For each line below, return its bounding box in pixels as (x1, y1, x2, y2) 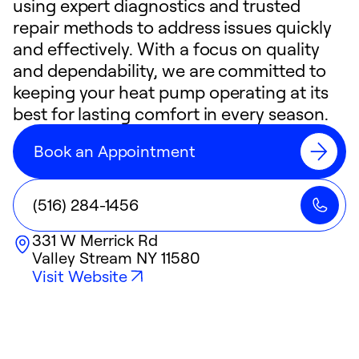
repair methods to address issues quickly (13, 16, 332, 38)
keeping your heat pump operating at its (13, 81, 329, 103)
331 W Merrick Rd (32, 230, 159, 250)
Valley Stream (32, 248, 133, 268)
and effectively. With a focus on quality (13, 38, 320, 59)
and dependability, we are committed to (13, 59, 326, 81)
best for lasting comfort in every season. (13, 103, 329, 124)
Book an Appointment (34, 141, 196, 161)
